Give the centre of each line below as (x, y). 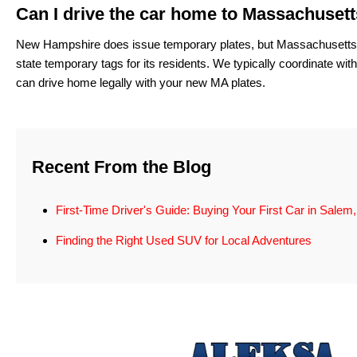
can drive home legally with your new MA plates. (141, 82)
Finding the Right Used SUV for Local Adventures (184, 240)
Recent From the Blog (122, 167)
